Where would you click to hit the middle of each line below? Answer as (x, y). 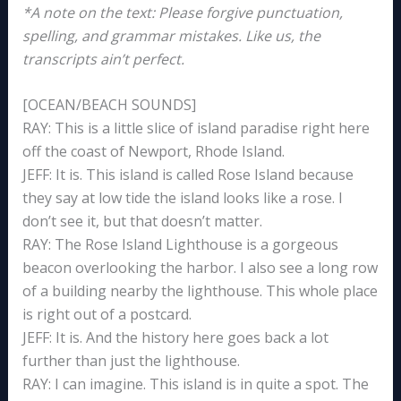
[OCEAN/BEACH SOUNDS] (109, 105)
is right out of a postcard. (107, 315)
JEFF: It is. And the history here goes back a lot (175, 338)
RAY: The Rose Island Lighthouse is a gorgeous (180, 245)
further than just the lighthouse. (131, 361)
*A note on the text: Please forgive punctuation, (182, 12)
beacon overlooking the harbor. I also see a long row (200, 268)
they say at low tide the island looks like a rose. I (182, 198)
